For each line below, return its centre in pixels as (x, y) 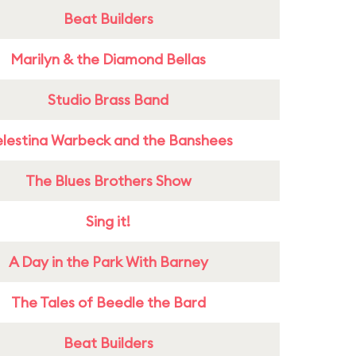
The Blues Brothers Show (108, 181)
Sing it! (108, 221)
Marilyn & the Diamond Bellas (108, 59)
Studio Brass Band (108, 100)
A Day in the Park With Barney (108, 262)
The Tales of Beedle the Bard (108, 302)
